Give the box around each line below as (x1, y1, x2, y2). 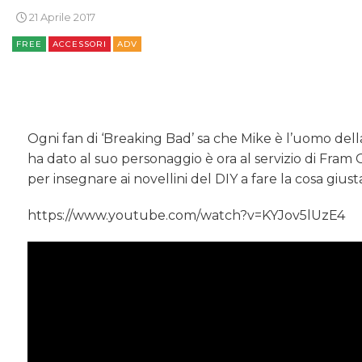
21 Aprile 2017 (27, 11, 95, 23)
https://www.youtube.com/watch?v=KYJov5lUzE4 (27, 208, 346, 224)
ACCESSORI (53, 39, 107, 49)
